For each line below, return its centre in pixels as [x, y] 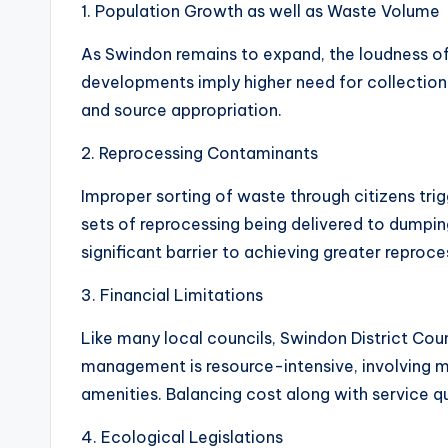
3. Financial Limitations [172, 295]
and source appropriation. [181, 110]
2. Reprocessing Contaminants [199, 153]
